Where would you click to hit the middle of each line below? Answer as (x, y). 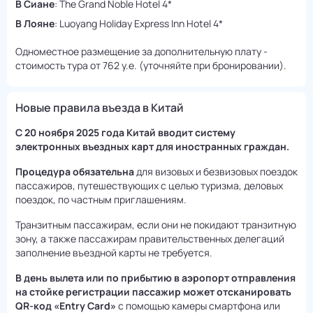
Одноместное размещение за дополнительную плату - (141, 52)
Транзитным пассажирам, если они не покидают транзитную (156, 225)
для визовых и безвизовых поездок (216, 172)
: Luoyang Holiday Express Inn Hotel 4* (139, 24)
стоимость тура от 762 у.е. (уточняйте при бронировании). (151, 66)
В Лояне (35, 24)
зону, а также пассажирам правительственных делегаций (150, 239)
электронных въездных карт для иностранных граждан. (152, 147)
